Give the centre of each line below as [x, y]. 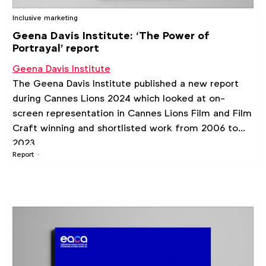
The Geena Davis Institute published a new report [125, 84]
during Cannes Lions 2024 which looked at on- [118, 99]
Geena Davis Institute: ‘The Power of [111, 36]
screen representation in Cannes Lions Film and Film [132, 113]
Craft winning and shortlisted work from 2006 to [125, 128]
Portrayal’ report [56, 48]
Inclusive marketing [45, 18]
